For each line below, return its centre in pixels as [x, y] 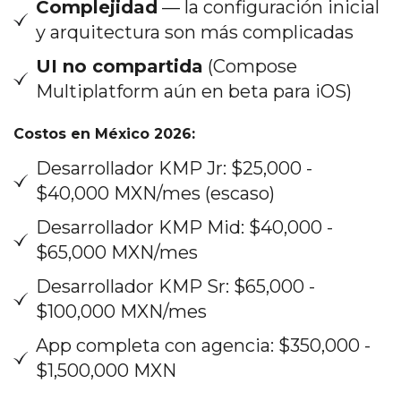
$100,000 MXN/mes [121, 311]
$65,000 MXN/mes [117, 252]
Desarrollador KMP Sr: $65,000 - [175, 286]
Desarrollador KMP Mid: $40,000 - [184, 227]
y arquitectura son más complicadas [195, 32]
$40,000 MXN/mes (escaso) [155, 193]
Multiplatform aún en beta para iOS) [194, 91]
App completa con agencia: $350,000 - [203, 345]
